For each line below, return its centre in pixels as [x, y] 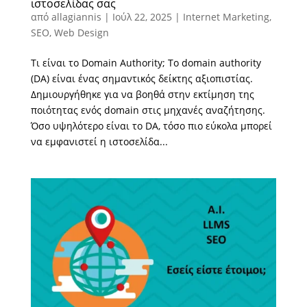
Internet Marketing [226, 16]
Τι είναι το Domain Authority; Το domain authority [146, 62]
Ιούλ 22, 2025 [142, 16]
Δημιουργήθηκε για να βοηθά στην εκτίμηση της [142, 94]
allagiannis [76, 16]
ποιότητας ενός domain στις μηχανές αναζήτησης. [148, 110]
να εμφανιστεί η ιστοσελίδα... [99, 141]
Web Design [81, 32]
